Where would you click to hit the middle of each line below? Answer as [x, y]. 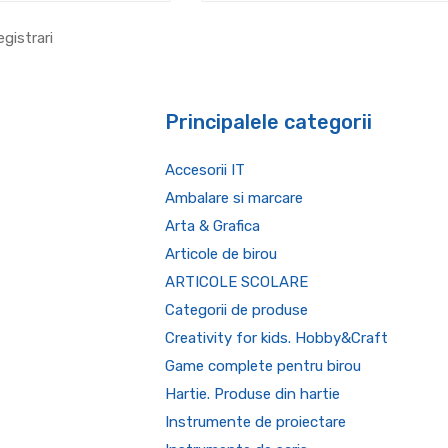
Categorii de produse [236, 310]
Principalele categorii [268, 122]
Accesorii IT [204, 170]
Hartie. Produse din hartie [252, 394]
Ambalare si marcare [233, 198]
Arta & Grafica [212, 226]
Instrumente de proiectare [255, 422]
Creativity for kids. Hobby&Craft [276, 338]
